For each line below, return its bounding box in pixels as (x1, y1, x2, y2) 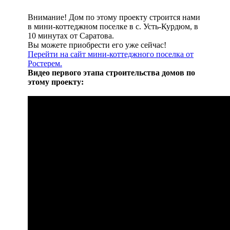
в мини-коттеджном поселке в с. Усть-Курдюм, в (28, 22, 198, 31)
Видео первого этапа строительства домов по (28, 68, 195, 77)
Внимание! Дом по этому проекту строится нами (28, 12, 200, 22)
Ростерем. (28, 59, 62, 68)
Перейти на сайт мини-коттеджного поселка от (28, 49, 194, 59)
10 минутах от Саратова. (28, 31, 114, 40)
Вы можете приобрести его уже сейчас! (28, 40, 168, 49)
